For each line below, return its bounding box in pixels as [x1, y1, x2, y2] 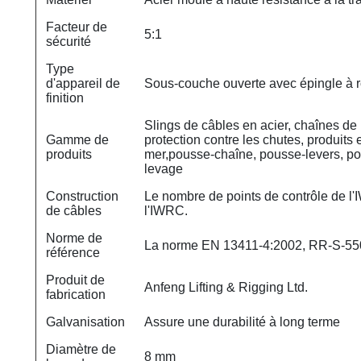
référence [46, 245, 100, 259]
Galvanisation [46, 314, 125, 329]
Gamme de [46, 132, 109, 147]
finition [46, 90, 84, 105]
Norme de [46, 230, 102, 245]
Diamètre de [46, 342, 116, 356]
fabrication [46, 287, 106, 301]
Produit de [46, 272, 105, 287]
